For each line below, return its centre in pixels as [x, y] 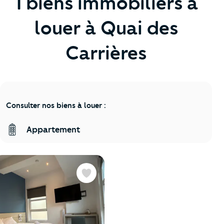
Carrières [106, 53]
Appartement [52, 129]
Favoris [96, 178]
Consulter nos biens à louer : [56, 105]
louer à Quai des [106, 28]
